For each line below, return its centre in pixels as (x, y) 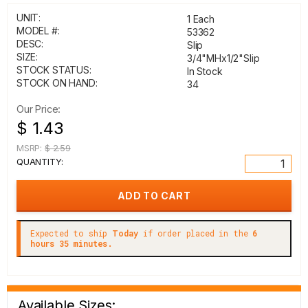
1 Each (201, 19)
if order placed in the (196, 233)
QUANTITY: (40, 162)
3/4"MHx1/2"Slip (223, 58)
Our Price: (39, 109)
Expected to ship (71, 233)
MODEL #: (38, 31)
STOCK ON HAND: (57, 83)
